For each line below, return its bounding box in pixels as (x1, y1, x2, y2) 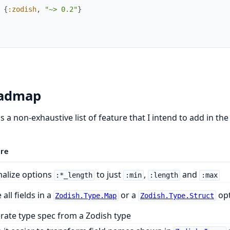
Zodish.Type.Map (55, 191, 117, 200)
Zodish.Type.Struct (140, 191, 214, 200)
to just (94, 169, 124, 181)
